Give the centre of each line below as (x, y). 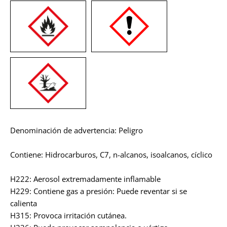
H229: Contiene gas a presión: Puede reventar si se (99, 191)
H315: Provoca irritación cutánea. (68, 215)
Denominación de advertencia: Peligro (77, 130)
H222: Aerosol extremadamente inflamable (85, 179)
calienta (24, 203)
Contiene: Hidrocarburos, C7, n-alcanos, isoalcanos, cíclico (111, 154)
